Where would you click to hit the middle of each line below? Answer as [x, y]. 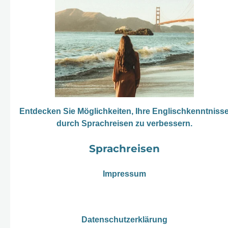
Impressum [124, 174]
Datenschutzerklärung [124, 219]
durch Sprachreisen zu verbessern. [124, 123]
